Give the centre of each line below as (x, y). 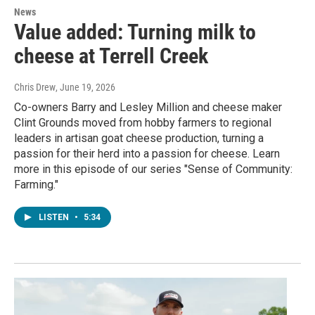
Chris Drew (35, 88)
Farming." (36, 185)
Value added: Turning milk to (135, 32)
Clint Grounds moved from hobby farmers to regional (143, 123)
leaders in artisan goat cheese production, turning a (139, 139)
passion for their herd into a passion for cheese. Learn (147, 154)
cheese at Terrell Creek (111, 56)
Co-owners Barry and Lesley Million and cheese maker (148, 108)
